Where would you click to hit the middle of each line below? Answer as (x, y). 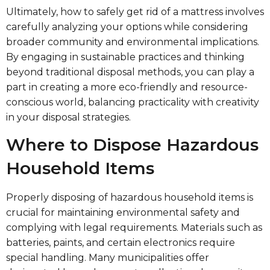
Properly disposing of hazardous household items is (130, 197)
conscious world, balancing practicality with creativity (133, 102)
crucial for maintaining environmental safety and (123, 212)
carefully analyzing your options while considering (127, 27)
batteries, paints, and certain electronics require (121, 242)
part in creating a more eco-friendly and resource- (127, 87)
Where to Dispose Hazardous (132, 144)
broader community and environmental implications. (133, 42)
